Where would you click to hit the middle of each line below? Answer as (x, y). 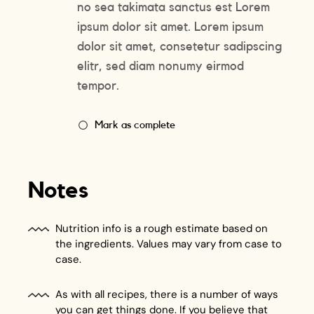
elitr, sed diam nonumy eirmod (161, 66)
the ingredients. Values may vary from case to (169, 244)
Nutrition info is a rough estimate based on (162, 229)
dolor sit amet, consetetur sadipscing (180, 46)
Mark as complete (135, 125)
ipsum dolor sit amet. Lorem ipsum (171, 26)
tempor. (98, 85)
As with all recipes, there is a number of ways (167, 295)
